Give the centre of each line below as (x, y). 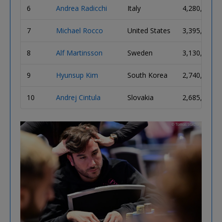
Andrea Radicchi (82, 8)
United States (149, 30)
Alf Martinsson (79, 53)
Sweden (140, 53)
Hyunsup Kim (77, 75)
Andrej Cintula (78, 97)
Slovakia (140, 97)
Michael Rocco (80, 30)
